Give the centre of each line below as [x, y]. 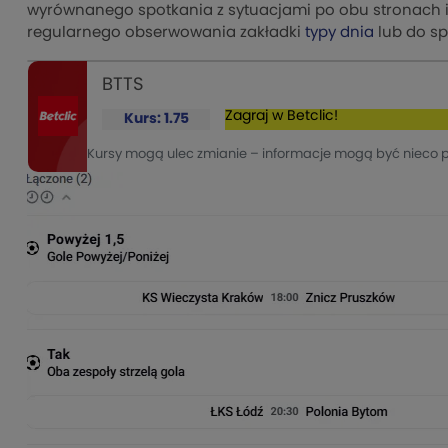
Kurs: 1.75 [156, 118]
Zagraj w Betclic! [282, 115]
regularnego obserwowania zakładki [166, 32]
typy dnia [339, 32]
